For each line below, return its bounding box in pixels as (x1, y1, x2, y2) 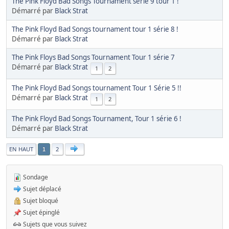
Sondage (21, 172, 48, 181)
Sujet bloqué (21, 196, 58, 205)
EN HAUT (9, 145, 33, 153)
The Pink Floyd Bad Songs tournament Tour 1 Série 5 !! (12, 83, 181, 93)
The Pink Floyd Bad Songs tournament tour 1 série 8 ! (12, 24, 178, 34)
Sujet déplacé (21, 184, 61, 193)
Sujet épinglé (21, 208, 60, 217)
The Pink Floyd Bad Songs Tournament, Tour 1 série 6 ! (12, 113, 181, 123)
